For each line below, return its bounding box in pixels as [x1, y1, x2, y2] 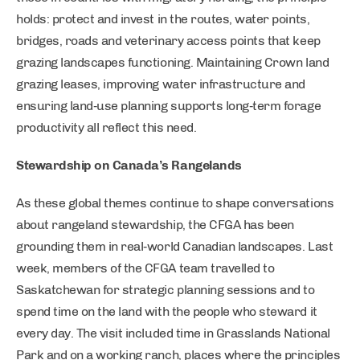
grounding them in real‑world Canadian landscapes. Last [16, 239, 333, 254]
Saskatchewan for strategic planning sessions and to [16, 282, 315, 297]
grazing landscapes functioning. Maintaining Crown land [16, 55, 329, 70]
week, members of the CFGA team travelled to [16, 260, 275, 276]
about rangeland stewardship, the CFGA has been [16, 217, 294, 232]
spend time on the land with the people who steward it [16, 304, 317, 319]
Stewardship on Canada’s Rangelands [16, 157, 242, 173]
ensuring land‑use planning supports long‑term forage [16, 98, 321, 113]
